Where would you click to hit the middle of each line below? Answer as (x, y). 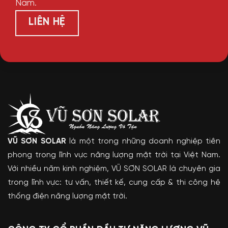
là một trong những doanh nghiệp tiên (143, 141)
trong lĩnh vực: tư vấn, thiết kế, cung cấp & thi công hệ (114, 182)
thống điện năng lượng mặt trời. (67, 196)
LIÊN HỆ (47, 22)
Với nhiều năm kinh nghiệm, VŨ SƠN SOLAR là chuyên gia (114, 169)
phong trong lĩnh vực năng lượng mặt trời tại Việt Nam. (114, 155)
